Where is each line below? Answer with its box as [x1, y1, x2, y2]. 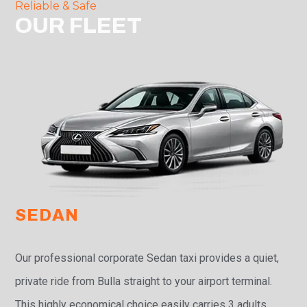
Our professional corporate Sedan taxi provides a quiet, [15, 251, 280, 265]
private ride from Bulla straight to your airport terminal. [15, 275, 273, 288]
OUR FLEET [15, 14, 143, 38]
